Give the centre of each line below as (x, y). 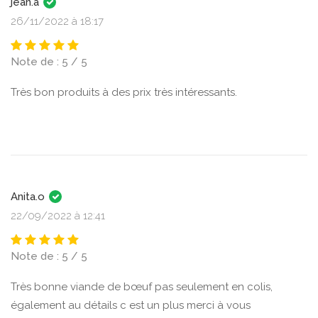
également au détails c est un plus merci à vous (131, 305)
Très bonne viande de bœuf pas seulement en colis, (142, 287)
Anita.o (29, 197)
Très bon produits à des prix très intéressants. (124, 92)
